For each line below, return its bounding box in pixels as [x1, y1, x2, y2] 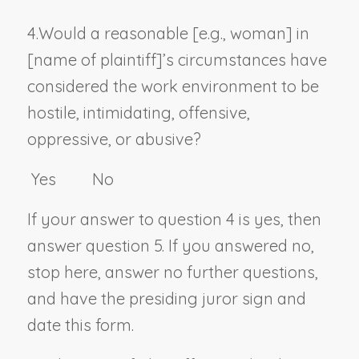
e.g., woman [198, 22, 286, 43]
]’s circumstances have [155, 49, 327, 70]
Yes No [26, 168, 114, 189]
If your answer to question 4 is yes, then [26, 208, 321, 229]
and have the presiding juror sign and [26, 288, 306, 309]
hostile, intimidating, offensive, [26, 102, 250, 123]
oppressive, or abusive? [26, 128, 201, 149]
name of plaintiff [33, 49, 156, 70]
